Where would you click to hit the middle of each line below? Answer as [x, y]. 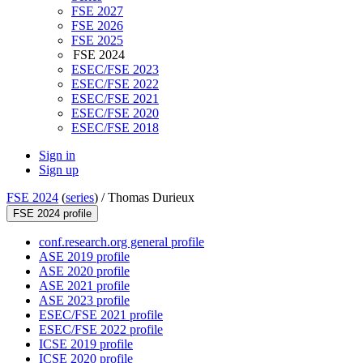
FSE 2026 [97, 26]
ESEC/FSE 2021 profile [101, 315]
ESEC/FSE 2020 [115, 113]
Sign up [59, 170]
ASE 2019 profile [84, 257]
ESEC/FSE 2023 [115, 70]
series [80, 198]
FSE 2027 [97, 11]
